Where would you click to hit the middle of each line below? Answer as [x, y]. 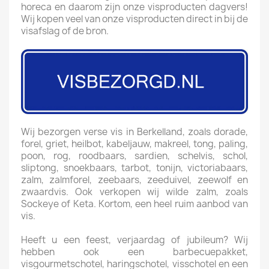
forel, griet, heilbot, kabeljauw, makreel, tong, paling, [134, 144]
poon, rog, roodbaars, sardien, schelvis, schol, [134, 156]
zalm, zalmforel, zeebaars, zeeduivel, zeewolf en [134, 180]
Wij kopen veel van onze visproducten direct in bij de [134, 19]
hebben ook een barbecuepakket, [134, 252]
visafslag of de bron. [65, 31]
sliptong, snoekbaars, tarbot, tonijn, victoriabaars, [134, 168]
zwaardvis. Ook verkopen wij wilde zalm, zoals [134, 192]
